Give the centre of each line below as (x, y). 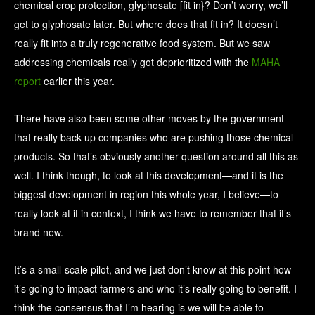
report (27, 81)
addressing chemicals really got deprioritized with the (133, 62)
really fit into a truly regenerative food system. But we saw (142, 43)
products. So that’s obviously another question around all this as (156, 156)
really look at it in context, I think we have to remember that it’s (153, 213)
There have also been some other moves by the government (149, 118)
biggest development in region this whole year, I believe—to (146, 194)
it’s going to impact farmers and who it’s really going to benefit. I (155, 289)
